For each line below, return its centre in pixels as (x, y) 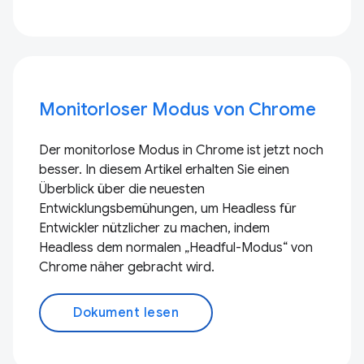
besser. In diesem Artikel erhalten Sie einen (164, 170)
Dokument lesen (126, 313)
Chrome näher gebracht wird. (127, 267)
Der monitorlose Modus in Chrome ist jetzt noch (181, 150)
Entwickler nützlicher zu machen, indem (154, 228)
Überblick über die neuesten (122, 189)
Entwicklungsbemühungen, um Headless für (168, 209)
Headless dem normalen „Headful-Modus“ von (176, 248)
